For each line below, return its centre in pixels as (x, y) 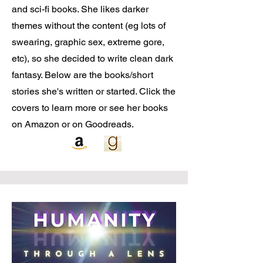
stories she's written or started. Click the (94, 91)
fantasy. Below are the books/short (82, 75)
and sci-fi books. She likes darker (80, 9)
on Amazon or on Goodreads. (75, 124)
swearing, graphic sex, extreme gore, (88, 42)
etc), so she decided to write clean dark (92, 58)
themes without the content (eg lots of (89, 26)
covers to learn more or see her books (90, 108)
